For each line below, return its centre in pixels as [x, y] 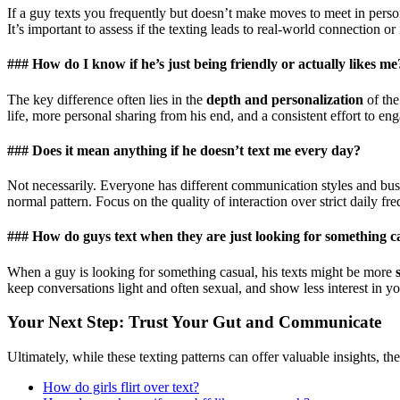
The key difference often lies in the [107, 99]
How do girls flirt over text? [121, 387]
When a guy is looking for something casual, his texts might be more [201, 271]
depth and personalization [285, 99]
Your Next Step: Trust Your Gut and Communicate [194, 322]
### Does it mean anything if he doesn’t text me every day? [184, 150]
